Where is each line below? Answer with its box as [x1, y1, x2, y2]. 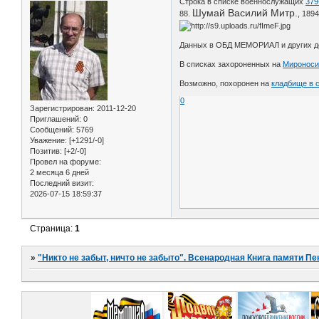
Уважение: [30, 135, 67, 145]
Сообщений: [30, 125, 74, 134]
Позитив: [30, 146, 62, 155]
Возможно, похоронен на [179, 78, 272, 88]
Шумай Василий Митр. [192, 6, 298, 19]
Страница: [30, 223, 75, 234]
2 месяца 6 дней [30, 167, 89, 177]
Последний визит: [30, 178, 94, 187]
